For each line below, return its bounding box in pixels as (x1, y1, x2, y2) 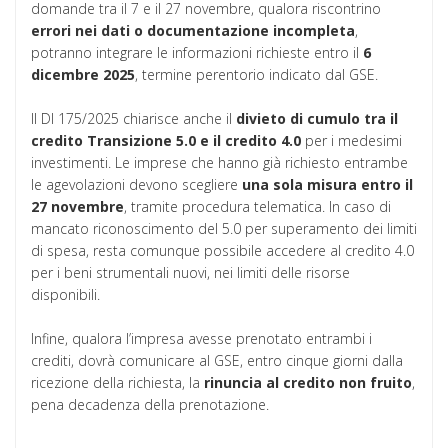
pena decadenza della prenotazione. (31, 395, 269, 415)
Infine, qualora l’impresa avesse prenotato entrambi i (31, 329, 372, 349)
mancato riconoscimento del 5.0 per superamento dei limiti (31, 219, 417, 239)
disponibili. (31, 285, 100, 305)
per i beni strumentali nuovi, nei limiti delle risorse (31, 263, 350, 283)
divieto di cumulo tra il (236, 109, 398, 129)
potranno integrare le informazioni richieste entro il (31, 43, 363, 63)
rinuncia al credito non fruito (204, 373, 412, 393)
